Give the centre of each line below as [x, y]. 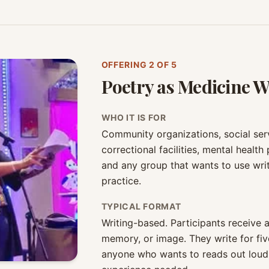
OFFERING [125, 65]
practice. [121, 181]
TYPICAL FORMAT [141, 206]
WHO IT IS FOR [134, 117]
